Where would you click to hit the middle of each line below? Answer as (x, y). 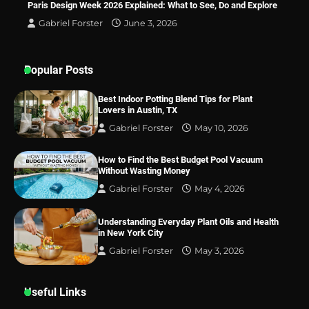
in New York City (131, 233)
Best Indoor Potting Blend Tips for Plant (176, 99)
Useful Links (55, 292)
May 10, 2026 (222, 128)
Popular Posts (59, 70)
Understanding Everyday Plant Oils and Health (189, 222)
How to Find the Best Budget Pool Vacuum (181, 160)
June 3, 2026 (151, 23)
